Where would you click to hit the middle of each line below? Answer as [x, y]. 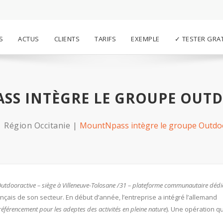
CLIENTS [67, 39]
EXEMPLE [145, 39]
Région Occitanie [37, 125]
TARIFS [105, 39]
